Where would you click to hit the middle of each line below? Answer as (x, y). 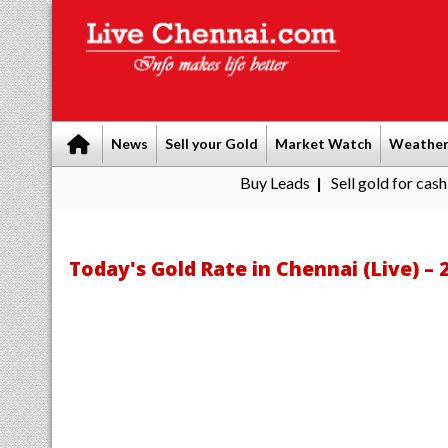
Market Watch (323, 143)
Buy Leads (201, 182)
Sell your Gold (211, 143)
